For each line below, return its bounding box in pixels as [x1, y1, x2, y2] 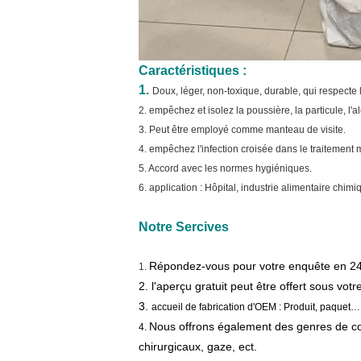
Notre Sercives [139, 220, 229, 234]
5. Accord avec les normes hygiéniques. [139, 163, 312, 174]
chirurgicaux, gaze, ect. [139, 340, 257, 353]
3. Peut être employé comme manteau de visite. [139, 124, 346, 135]
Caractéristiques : [139, 64, 247, 77]
